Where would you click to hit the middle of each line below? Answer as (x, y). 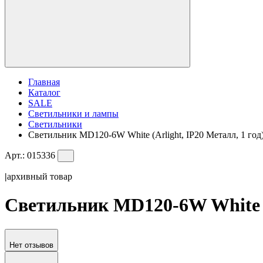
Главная (44, 82)
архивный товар (40, 176)
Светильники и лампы (73, 113)
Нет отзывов (31, 245)
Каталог (44, 92)
